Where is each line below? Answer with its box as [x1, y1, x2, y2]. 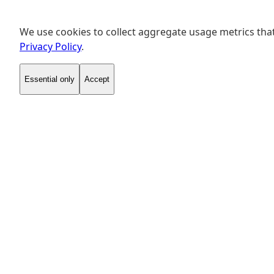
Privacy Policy [20, 40, 81, 53]
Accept [84, 75, 109, 84]
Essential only [24, 75, 75, 84]
